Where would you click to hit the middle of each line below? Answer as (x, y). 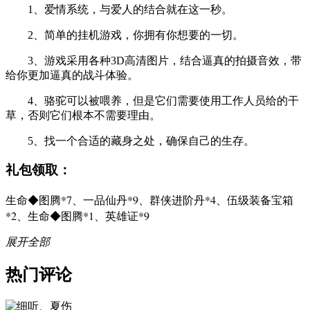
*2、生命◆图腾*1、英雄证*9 (77, 216)
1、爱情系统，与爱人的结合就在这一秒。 (119, 9)
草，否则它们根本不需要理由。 (83, 115)
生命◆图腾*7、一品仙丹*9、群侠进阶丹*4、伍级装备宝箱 (149, 200)
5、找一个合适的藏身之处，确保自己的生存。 (130, 140)
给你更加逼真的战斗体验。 (72, 75)
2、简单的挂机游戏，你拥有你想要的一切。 (125, 35)
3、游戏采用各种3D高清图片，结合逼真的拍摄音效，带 (154, 60)
